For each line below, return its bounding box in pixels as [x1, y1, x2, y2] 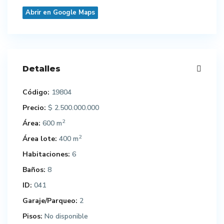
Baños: [22, 165, 45, 174]
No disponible [42, 211, 88, 221]
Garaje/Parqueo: [22, 196, 77, 205]
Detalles [22, 64, 60, 73]
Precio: [22, 103, 46, 112]
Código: [22, 87, 49, 97]
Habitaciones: [22, 149, 70, 159]
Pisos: [22, 211, 42, 221]
